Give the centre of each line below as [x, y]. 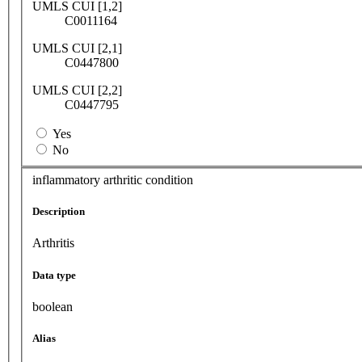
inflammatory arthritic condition [113, 180]
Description [59, 212]
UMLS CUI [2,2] [77, 90]
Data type [54, 275]
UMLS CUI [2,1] [77, 48]
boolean [53, 306]
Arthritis [53, 243]
